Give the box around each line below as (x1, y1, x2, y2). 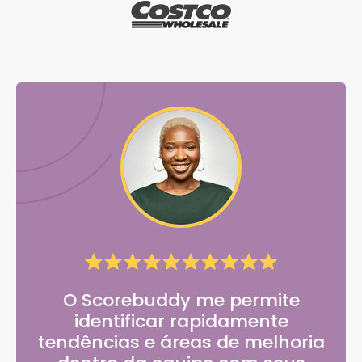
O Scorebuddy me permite (62, 288, 300, 314)
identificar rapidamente (74, 309, 288, 335)
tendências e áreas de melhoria (37, 330, 325, 356)
